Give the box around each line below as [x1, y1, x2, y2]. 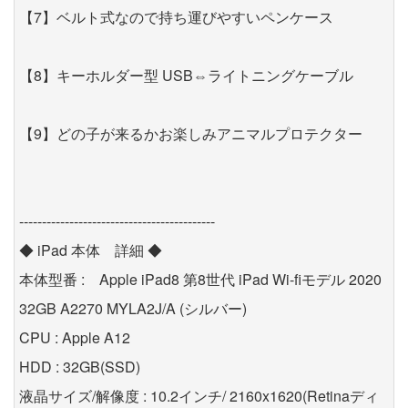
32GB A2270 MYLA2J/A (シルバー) [19, 298, 247, 320]
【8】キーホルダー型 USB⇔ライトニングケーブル [19, 65, 353, 87]
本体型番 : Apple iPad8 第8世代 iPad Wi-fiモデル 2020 [19, 269, 382, 291]
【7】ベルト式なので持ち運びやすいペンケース [19, 6, 333, 28]
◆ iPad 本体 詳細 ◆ [19, 240, 162, 261]
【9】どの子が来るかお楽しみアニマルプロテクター [19, 123, 362, 145]
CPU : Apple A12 [19, 327, 130, 349]
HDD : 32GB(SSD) [19, 356, 140, 378]
